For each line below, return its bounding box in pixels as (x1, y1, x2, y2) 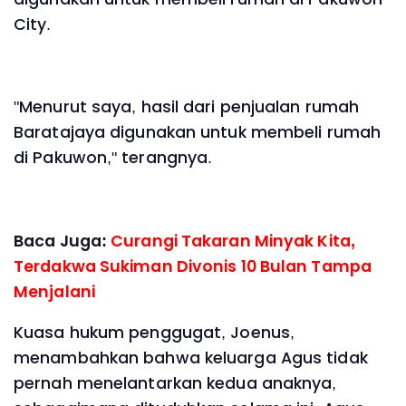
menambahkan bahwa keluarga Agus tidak (14, 347, 368, 370)
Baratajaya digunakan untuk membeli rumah (14, 121, 382, 144)
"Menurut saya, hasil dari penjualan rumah (14, 96, 360, 119)
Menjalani (14, 280, 95, 303)
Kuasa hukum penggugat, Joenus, (14, 322, 295, 344)
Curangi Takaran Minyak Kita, (111, 229, 355, 252)
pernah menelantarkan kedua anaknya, (14, 372, 337, 395)
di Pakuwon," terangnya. (14, 147, 213, 169)
